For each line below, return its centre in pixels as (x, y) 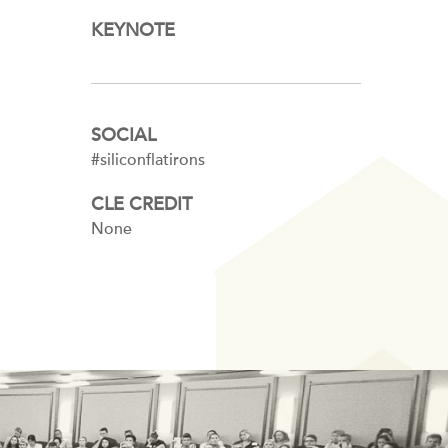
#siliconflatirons (148, 160)
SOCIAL (123, 135)
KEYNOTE (133, 30)
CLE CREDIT (141, 204)
